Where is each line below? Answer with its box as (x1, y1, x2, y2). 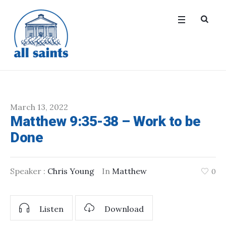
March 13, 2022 (10, 102, 68, 112)
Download (104, 204, 144, 214)
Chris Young (47, 166, 94, 176)
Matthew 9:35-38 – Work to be (10, 113, 200, 130)
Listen (39, 204, 64, 214)
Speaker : (10, 166, 47, 176)
